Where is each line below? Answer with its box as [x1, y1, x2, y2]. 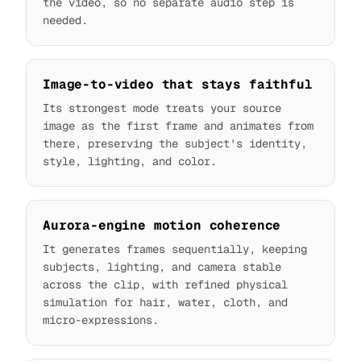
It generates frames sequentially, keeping [43, 242, 307, 257]
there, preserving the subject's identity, [43, 136, 307, 151]
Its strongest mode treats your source [43, 101, 281, 116]
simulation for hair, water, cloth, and [43, 295, 288, 310]
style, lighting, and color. [43, 154, 217, 169]
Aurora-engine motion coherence [43, 217, 281, 234]
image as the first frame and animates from [43, 118, 313, 134]
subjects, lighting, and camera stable [43, 259, 281, 275]
